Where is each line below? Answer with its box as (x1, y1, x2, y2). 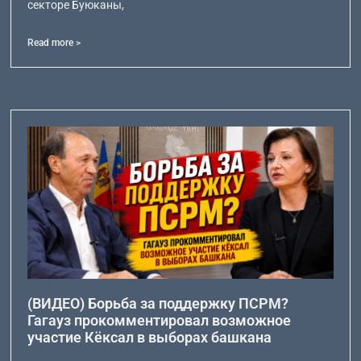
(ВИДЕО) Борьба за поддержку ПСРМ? (27, 295, 289, 313)
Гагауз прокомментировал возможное (27, 312, 292, 330)
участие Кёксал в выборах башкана (27, 329, 272, 346)
